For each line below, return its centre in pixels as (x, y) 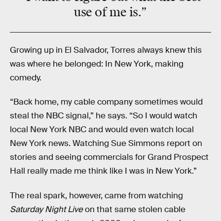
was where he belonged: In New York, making (97, 64)
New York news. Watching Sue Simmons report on (106, 144)
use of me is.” (110, 13)
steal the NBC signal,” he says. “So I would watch (104, 116)
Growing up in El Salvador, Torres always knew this (106, 50)
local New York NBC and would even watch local (102, 130)
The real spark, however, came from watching (96, 195)
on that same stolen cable (134, 209)
